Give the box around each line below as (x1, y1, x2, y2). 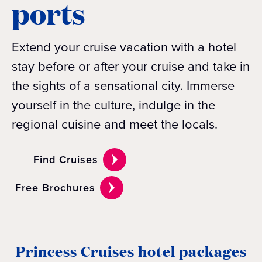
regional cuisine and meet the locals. (12, 115, 218, 134)
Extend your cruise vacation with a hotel (12, 37, 236, 57)
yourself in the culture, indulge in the (12, 95, 215, 115)
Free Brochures (15, 180, 95, 195)
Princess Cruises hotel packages (15, 241, 247, 261)
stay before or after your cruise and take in (12, 57, 250, 76)
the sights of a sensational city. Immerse (12, 76, 235, 95)
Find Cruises (33, 152, 99, 167)
